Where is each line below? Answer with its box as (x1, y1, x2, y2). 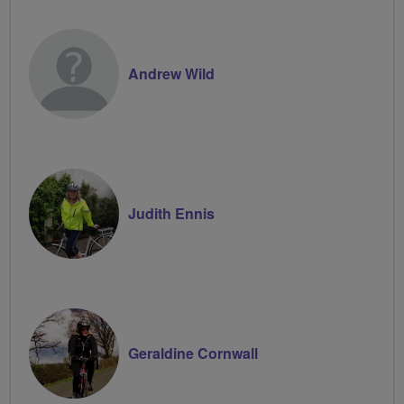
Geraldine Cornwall (128, 342, 258, 363)
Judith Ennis (128, 202, 215, 224)
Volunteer (60, 5, 121, 26)
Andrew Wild (128, 62, 215, 84)
